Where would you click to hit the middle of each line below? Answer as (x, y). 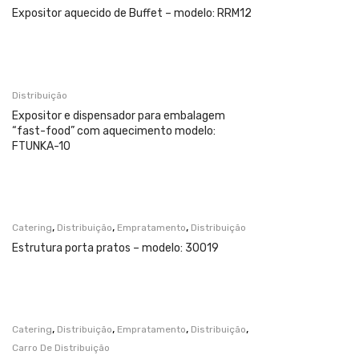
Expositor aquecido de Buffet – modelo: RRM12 (132, 13)
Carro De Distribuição (61, 348)
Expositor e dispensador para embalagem (119, 115)
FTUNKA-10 (41, 146)
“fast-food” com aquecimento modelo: (114, 131)
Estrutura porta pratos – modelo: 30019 (115, 248)
